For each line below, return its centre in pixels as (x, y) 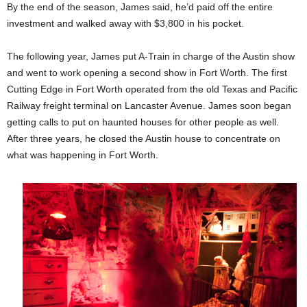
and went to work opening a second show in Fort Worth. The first (147, 72)
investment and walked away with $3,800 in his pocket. (125, 23)
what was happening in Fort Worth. (83, 155)
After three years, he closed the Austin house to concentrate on (144, 138)
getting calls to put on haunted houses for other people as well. (143, 122)
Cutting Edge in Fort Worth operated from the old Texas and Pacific (152, 89)
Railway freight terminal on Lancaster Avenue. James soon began (149, 105)
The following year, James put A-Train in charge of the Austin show (151, 56)
